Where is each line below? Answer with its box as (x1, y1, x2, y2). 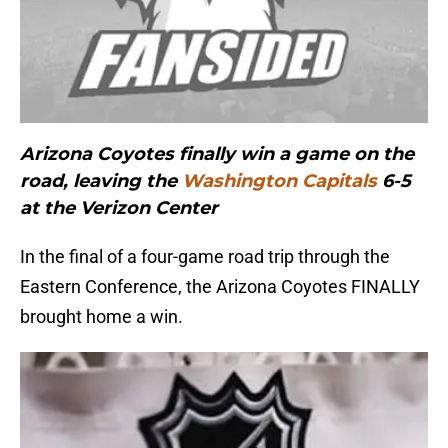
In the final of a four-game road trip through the (20, 246, 390, 268)
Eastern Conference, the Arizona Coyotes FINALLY (20, 276, 420, 298)
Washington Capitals (182, 170, 377, 193)
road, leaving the (20, 170, 182, 193)
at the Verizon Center (20, 197, 218, 220)
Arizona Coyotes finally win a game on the (20, 143, 414, 166)
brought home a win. (20, 306, 183, 328)
